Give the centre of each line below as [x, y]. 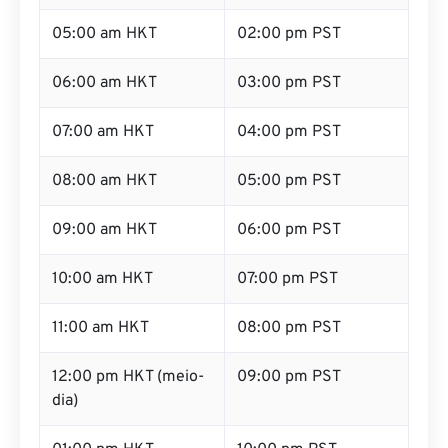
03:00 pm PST [289, 83]
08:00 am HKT [104, 181]
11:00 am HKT [100, 328]
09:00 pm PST [289, 377]
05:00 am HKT [104, 34]
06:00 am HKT [104, 83]
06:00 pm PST [289, 230]
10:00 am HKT [102, 279]
